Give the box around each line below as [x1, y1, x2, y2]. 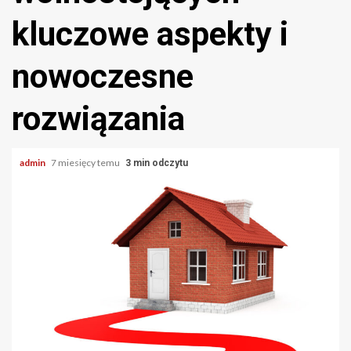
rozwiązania [12, 100, 185, 138]
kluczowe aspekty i [12, 15, 288, 53]
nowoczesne [12, 57, 194, 96]
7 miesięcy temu [51, 157, 121, 168]
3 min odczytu [125, 157, 188, 168]
